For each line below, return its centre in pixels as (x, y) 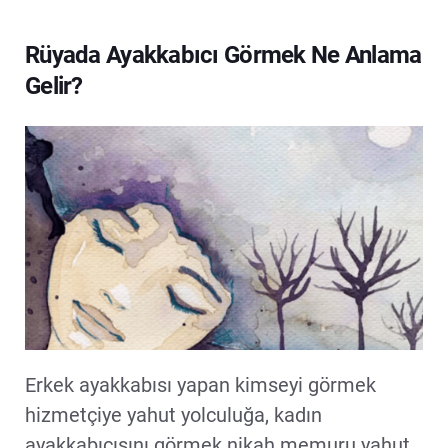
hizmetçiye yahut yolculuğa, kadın (173, 414)
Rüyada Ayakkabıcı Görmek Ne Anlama (223, 55)
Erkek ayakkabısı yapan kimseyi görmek (200, 384)
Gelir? (54, 86)
